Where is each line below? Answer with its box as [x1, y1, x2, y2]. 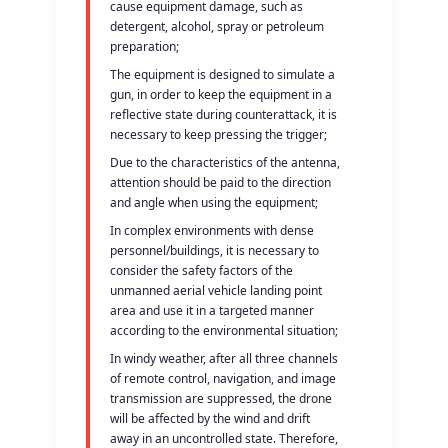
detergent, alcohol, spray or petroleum [110, 17, 325, 35]
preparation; [110, 37, 180, 55]
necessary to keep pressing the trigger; [110, 125, 328, 143]
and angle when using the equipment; [110, 193, 319, 211]
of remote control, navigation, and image [110, 369, 337, 387]
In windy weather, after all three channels [110, 349, 339, 367]
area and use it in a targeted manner [110, 301, 315, 319]
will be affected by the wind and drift [110, 409, 311, 427]
